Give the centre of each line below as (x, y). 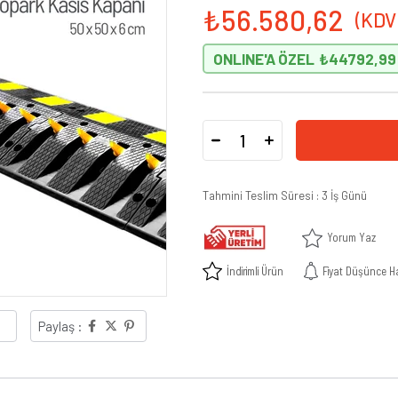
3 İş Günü (344, 195)
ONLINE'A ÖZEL (264, 59)
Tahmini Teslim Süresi (258, 195)
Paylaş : (60, 326)
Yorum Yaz (351, 237)
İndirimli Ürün (255, 271)
